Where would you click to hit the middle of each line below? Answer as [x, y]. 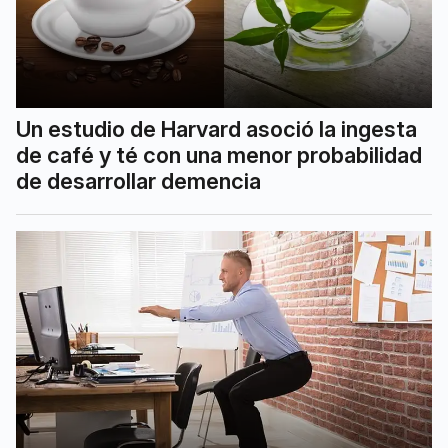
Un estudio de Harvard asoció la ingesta [216, 129]
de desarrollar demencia [138, 181]
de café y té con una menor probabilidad [219, 155]
